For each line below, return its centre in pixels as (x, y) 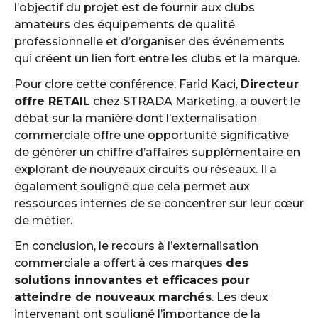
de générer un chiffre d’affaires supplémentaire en (157, 152)
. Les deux (240, 297)
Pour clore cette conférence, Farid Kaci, (127, 84)
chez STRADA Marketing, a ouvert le (195, 101)
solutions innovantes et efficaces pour (132, 280)
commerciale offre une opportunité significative (152, 135)
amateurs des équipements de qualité (125, 24)
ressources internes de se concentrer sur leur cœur (159, 203)
